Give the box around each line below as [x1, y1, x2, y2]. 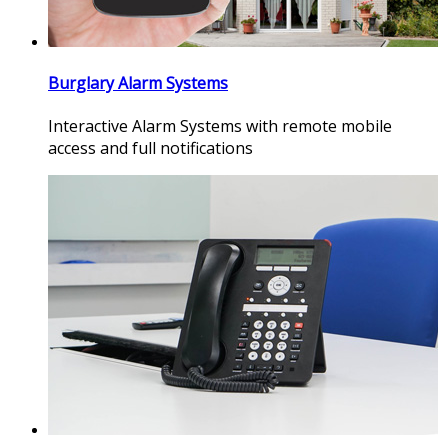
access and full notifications [48, 137, 253, 160]
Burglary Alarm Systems [48, 71, 228, 94]
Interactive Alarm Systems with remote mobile [48, 115, 392, 138]
